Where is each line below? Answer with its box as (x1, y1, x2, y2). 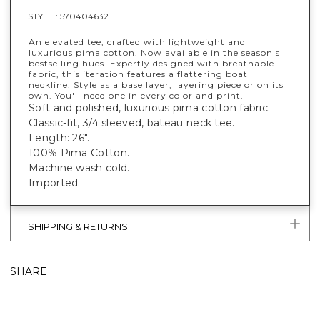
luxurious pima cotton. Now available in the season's (29, 46, 280, 58)
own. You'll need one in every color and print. (29, 89, 244, 101)
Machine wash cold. (29, 161, 130, 174)
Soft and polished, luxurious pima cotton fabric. (29, 101, 271, 114)
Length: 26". (29, 131, 90, 144)
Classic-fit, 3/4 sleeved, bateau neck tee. (29, 116, 235, 129)
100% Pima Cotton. (29, 146, 130, 159)
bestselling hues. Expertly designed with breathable (29, 57, 274, 69)
